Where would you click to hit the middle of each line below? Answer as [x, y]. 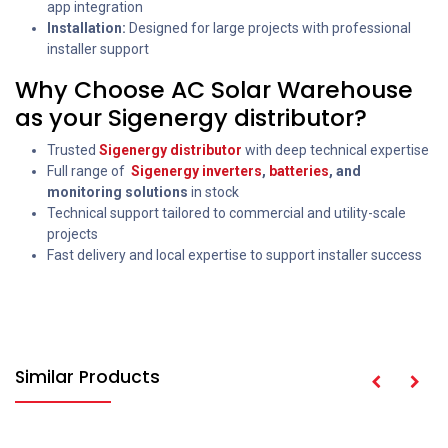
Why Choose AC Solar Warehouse [214, 90]
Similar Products [87, 377]
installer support [98, 49]
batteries [299, 171]
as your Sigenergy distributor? [191, 118]
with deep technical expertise [335, 150]
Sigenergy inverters [196, 171]
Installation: [86, 28]
